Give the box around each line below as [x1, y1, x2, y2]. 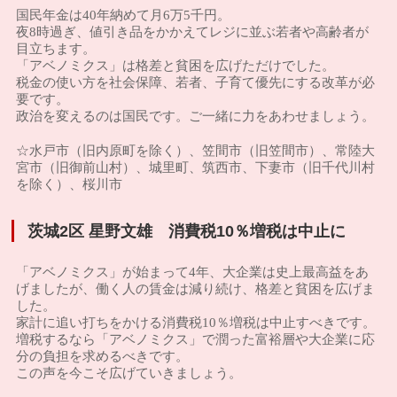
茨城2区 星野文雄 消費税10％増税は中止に [27, 222, 346, 240]
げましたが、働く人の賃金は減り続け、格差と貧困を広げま [16, 281, 376, 296]
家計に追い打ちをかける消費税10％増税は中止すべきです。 [16, 315, 377, 330]
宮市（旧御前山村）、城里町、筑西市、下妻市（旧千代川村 [16, 160, 376, 175]
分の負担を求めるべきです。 [16, 348, 190, 363]
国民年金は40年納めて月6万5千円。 [16, 7, 231, 22]
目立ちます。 [16, 41, 97, 56]
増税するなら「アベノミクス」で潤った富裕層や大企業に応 [16, 331, 376, 346]
